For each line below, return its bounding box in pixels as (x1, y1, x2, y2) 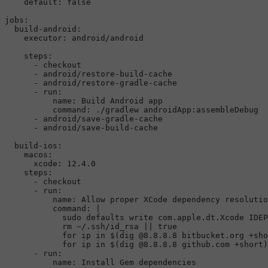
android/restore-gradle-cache (43, 78, 177, 87)
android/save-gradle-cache (43, 114, 163, 123)
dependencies (139, 257, 196, 267)
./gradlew (96, 105, 139, 114)
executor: (24, 33, 67, 42)
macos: (24, 150, 53, 159)
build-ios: (14, 141, 62, 150)
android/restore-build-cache (43, 69, 172, 78)
